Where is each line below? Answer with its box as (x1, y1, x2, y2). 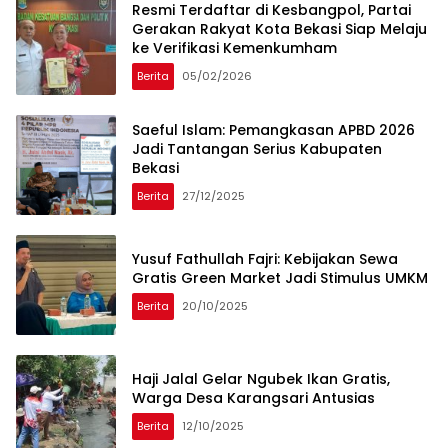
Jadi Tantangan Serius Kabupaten (132, 138, 382, 159)
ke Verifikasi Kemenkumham (132, 37, 337, 58)
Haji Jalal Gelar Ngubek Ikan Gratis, (132, 369, 390, 390)
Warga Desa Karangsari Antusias (132, 388, 375, 409)
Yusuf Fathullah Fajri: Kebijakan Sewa (132, 249, 398, 270)
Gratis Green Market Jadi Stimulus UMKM (132, 268, 428, 289)
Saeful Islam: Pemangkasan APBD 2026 (132, 119, 415, 140)
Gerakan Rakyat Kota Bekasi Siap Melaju (132, 18, 427, 39)
